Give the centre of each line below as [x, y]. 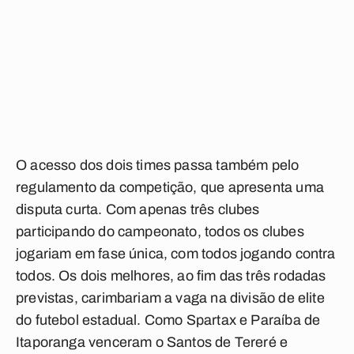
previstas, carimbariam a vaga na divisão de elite [170, 298]
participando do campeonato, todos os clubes [160, 232]
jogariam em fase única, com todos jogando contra [176, 254]
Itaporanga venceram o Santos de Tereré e [152, 342]
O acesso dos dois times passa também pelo [158, 165]
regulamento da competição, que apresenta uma [170, 187]
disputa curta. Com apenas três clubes [138, 209]
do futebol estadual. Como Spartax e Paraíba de [168, 320]
